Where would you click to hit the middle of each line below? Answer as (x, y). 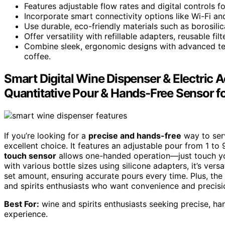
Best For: (22, 204)
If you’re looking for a (46, 135)
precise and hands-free (135, 135)
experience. (26, 214)
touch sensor (30, 155)
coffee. (37, 56)
